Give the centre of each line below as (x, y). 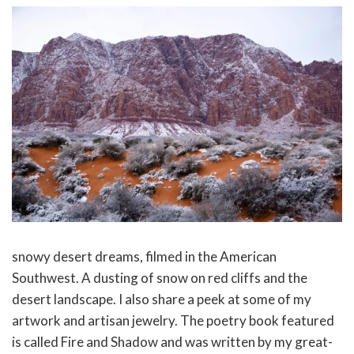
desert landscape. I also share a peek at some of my (162, 299)
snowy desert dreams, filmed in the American (144, 257)
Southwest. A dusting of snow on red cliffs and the (160, 278)
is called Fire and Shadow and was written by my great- (172, 342)
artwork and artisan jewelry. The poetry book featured (173, 321)
